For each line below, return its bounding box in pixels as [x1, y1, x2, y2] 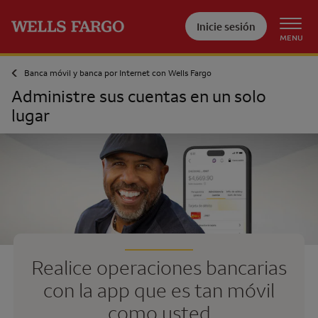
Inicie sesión [197, 19, 256, 33]
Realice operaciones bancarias [31, 255, 287, 280]
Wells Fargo [168, 67, 212, 78]
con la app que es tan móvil [43, 278, 275, 303]
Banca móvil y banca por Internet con [24, 67, 168, 78]
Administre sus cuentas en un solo [11, 85, 266, 106]
